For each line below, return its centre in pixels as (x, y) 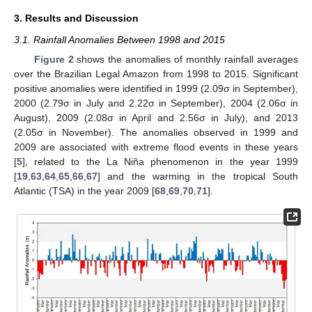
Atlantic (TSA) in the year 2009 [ (84, 190)
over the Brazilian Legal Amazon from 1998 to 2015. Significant (156, 73)
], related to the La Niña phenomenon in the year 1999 (160, 161)
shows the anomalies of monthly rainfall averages (186, 59)
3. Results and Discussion (76, 18)
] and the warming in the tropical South (198, 176)
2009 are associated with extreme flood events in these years (156, 147)
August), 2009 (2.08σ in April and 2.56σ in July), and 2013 (156, 117)
